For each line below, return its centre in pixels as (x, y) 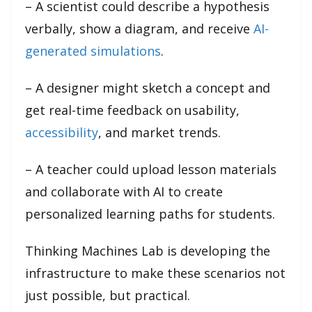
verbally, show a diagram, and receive (139, 28)
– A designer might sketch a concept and (148, 87)
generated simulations (93, 50)
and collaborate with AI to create (124, 191)
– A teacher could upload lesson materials (151, 169)
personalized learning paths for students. (150, 213)
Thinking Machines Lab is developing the (148, 250)
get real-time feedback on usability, (132, 110)
